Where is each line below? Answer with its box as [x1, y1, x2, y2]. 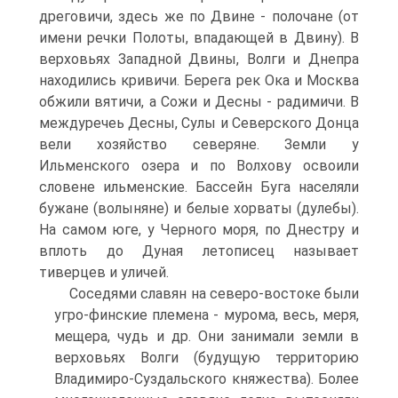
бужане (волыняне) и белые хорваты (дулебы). [39, 200, 359, 217]
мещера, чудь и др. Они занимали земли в [54, 328, 359, 345]
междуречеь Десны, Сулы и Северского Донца [39, 115, 359, 131]
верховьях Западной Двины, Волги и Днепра [39, 51, 359, 68]
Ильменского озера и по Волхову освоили [39, 157, 359, 174]
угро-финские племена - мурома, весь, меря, [54, 306, 359, 323]
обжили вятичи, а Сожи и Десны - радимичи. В [39, 93, 359, 110]
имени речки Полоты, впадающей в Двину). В [39, 29, 359, 46]
